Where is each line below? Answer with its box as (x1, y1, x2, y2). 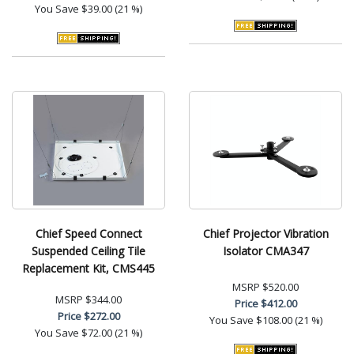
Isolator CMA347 (222, 243, 309, 258)
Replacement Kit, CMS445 (22, 260, 155, 276)
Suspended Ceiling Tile (32, 243, 145, 258)
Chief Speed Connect (35, 225, 142, 241)
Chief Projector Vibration (202, 225, 329, 241)
